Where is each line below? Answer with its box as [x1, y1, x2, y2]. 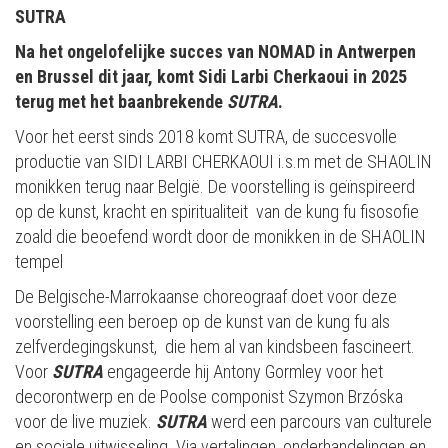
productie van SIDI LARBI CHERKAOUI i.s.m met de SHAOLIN [15, 150, 432, 172]
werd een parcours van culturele [207, 410, 432, 432]
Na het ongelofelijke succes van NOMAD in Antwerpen [15, 40, 416, 62]
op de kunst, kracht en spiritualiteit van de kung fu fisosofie [15, 200, 419, 222]
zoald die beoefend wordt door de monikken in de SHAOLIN [15, 225, 426, 247]
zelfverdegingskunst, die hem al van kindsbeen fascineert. [15, 335, 415, 357]
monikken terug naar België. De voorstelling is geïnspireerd [15, 175, 415, 197]
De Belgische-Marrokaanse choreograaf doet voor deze [15, 285, 397, 307]
